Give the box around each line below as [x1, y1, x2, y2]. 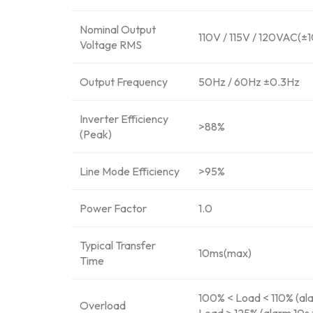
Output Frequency [80, 75, 168, 89]
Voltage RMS [80, 38, 142, 52]
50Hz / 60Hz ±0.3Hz [198, 75, 300, 89]
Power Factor [80, 201, 147, 216]
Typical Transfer [80, 238, 156, 253]
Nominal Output [80, 22, 156, 37]
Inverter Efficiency [80, 112, 168, 126]
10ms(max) [198, 246, 252, 261]
